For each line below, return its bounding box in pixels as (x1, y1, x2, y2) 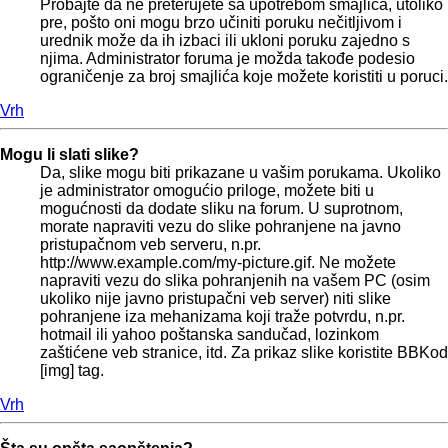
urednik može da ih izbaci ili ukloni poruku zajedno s (40, 31, 410, 49)
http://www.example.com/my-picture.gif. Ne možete (40, 253, 396, 271)
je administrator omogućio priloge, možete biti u (40, 181, 374, 199)
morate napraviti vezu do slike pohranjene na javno (40, 217, 401, 235)
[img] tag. (40, 361, 104, 379)
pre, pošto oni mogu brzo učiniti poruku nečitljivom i (40, 13, 402, 31)
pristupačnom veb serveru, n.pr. (40, 235, 261, 253)
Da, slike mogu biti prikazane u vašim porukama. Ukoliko (40, 163, 441, 181)
